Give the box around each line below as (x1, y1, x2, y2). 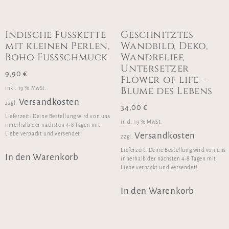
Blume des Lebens (121, 84, 213, 98)
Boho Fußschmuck (5, 50, 108, 64)
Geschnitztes (121, 28, 194, 41)
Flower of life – (121, 73, 207, 86)
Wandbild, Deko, (121, 39, 209, 53)
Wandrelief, (121, 50, 185, 64)
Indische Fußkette (5, 28, 106, 41)
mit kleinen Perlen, (5, 39, 110, 53)
